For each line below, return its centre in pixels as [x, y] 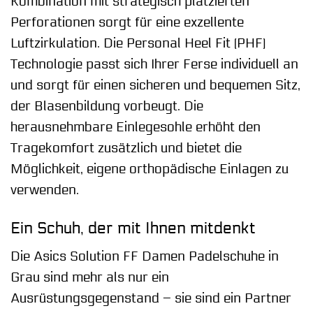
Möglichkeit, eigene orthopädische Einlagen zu [150, 169]
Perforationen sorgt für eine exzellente [127, 22]
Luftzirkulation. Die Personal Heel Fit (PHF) [138, 43]
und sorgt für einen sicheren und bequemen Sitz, [155, 85]
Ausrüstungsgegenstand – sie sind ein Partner [151, 299]
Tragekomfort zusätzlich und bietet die [126, 148]
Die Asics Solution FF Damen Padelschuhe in [145, 257]
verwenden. [45, 190]
